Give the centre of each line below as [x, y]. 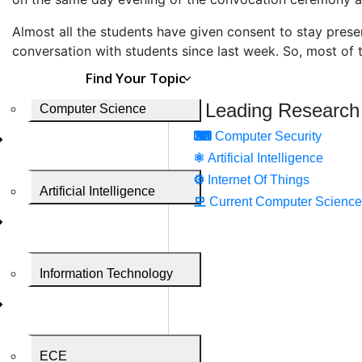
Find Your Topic [137, 78]
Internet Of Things [259, 179]
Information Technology [106, 273]
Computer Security [268, 136]
